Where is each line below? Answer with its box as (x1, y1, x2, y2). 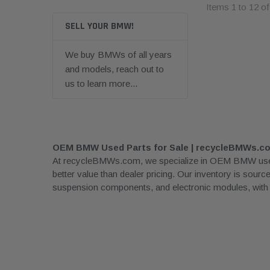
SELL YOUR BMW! (65, 20, 134, 33)
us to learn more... (65, 78, 137, 89)
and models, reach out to (65, 64, 164, 74)
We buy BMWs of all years (65, 49, 172, 60)
